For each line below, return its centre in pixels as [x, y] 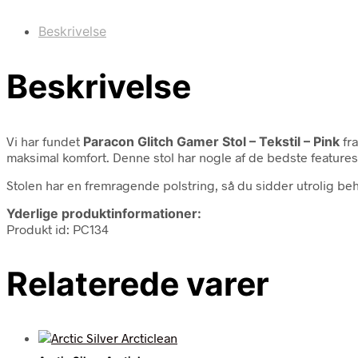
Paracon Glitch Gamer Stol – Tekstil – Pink [211, 141]
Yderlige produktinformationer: [104, 213]
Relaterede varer [138, 283]
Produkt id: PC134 [58, 229]
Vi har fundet [45, 141]
